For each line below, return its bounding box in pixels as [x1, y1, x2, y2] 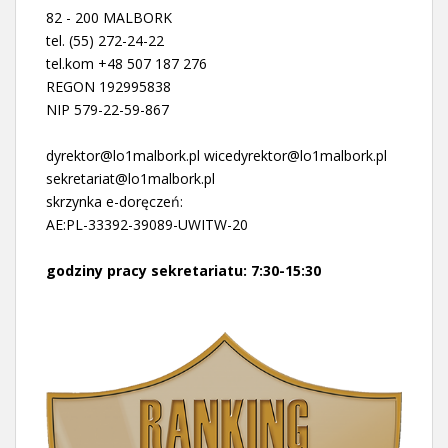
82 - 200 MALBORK [46, 7, 172, 27]
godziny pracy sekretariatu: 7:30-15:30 [46, 260, 321, 280]
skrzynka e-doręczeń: [46, 191, 183, 211]
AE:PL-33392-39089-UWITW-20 [46, 214, 248, 234]
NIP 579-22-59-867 [46, 99, 169, 119]
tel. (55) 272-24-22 [46, 30, 164, 50]
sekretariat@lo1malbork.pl [46, 168, 215, 188]
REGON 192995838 [46, 76, 171, 96]
